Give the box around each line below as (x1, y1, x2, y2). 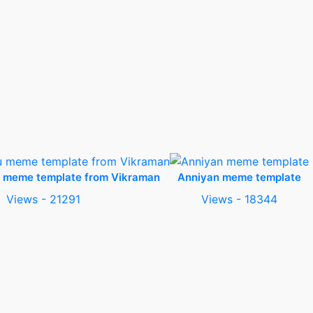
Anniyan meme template (177, 170, 301, 184)
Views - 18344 (201, 192, 277, 207)
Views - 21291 (6, 192, 80, 207)
